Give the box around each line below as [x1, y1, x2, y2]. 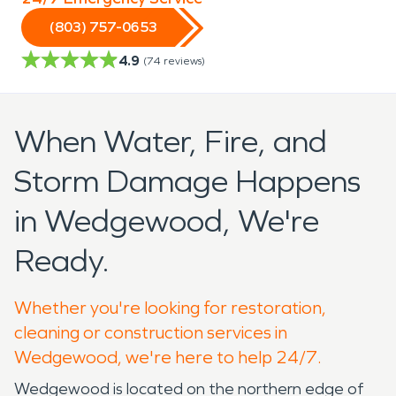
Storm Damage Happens [14, 162, 361, 201]
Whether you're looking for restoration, [14, 296, 326, 318]
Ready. [14, 241, 110, 280]
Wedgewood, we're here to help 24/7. [14, 346, 322, 368]
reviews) [164, 54, 205, 67]
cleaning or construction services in [14, 321, 287, 343]
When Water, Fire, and [14, 122, 327, 161]
